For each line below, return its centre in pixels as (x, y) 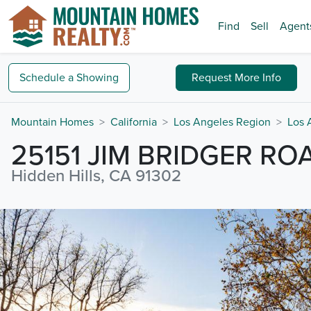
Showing (98, 77)
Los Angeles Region (222, 122)
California (134, 122)
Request (213, 77)
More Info (258, 77)
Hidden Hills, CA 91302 (96, 176)
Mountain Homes (52, 122)
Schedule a (47, 77)
